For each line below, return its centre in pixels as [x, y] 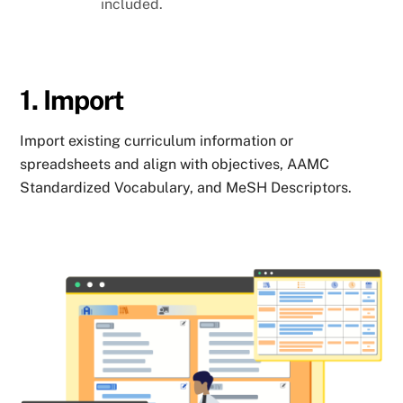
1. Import [72, 99]
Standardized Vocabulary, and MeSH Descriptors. [186, 187]
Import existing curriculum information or [157, 140]
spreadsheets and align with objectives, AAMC [175, 164]
